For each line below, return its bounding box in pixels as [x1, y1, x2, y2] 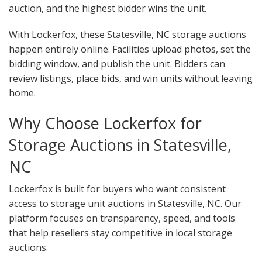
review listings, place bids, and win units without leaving [9, 72, 253, 85]
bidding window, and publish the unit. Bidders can [9, 57, 225, 71]
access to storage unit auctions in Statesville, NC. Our [9, 197, 242, 211]
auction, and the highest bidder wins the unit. [9, 2, 206, 15]
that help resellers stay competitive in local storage [9, 226, 232, 240]
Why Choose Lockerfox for [9, 112, 202, 135]
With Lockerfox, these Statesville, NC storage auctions [9, 28, 246, 42]
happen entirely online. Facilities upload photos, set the [9, 43, 251, 56]
